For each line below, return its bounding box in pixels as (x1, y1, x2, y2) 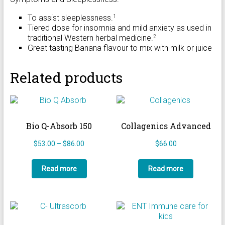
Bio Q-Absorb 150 (26, 120, 92, 131)
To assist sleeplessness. (27, 13, 113, 23)
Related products (10, 68, 123, 87)
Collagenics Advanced (121, 120, 211, 131)
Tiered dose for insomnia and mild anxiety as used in (27, 23, 211, 33)
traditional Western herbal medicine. (27, 33, 153, 43)
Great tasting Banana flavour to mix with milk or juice (27, 43, 212, 53)
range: (84, 149, 103, 157)
